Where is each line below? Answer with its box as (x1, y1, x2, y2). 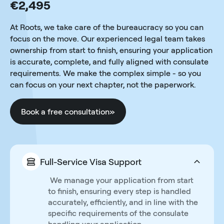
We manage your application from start (48, 175, 193, 185)
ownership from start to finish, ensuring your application (10, 45, 212, 55)
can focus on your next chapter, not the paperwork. (10, 79, 196, 90)
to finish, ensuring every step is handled (48, 186, 191, 196)
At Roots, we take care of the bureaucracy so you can (10, 22, 203, 32)
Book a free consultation (21, 106, 109, 117)
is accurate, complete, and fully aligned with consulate (10, 56, 208, 67)
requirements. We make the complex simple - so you (10, 68, 201, 78)
